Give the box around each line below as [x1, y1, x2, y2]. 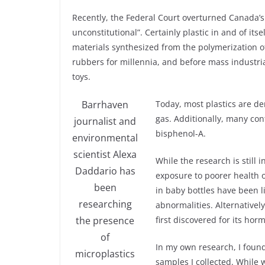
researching [78, 197, 132, 211]
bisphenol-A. [156, 127, 206, 139]
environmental [72, 131, 138, 144]
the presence [76, 214, 134, 227]
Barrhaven [82, 98, 128, 111]
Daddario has [75, 164, 135, 177]
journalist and [74, 114, 136, 128]
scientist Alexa [73, 147, 137, 161]
